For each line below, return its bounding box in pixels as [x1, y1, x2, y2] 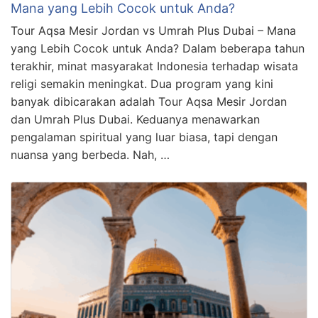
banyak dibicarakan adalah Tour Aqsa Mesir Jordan [11, 94, 287, 109]
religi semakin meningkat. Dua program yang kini [11, 76, 273, 91]
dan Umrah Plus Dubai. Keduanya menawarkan [11, 111, 260, 126]
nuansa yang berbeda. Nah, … [11, 147, 170, 162]
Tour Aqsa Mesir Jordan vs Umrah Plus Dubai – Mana [11, 23, 296, 38]
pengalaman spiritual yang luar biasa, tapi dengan [11, 129, 278, 144]
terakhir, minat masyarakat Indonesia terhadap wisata [11, 58, 298, 73]
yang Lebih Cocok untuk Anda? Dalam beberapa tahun [11, 40, 305, 55]
